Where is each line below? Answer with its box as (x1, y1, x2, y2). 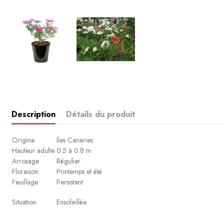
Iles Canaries (56, 134, 93, 145)
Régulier (56, 155, 80, 166)
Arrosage (11, 155, 39, 166)
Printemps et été (56, 166, 102, 176)
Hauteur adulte (11, 145, 54, 155)
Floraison (11, 166, 38, 176)
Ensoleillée (56, 196, 88, 207)
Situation (11, 196, 36, 207)
